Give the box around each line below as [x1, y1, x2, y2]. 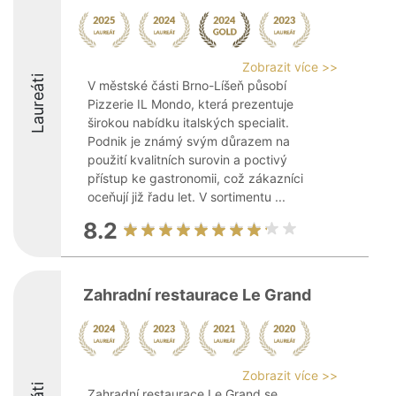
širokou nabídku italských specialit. [88, 115, 289, 130]
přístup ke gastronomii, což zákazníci [88, 171, 303, 186]
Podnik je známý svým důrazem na [88, 133, 290, 148]
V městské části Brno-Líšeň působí [88, 78, 286, 93]
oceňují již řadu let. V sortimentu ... [88, 189, 286, 204]
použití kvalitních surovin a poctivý [88, 152, 287, 167]
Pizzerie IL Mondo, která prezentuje [88, 96, 293, 111]
